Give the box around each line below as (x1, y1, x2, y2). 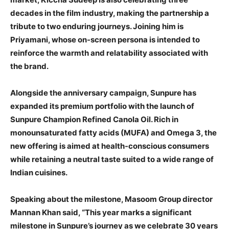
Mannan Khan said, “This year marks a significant (10, 208, 192, 218)
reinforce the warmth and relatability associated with (10, 48, 208, 58)
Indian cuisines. (10, 168, 67, 178)
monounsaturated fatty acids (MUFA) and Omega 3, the (10, 128, 217, 138)
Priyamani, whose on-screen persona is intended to (10, 35, 200, 45)
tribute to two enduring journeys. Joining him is (10, 21, 184, 32)
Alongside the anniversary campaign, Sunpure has (10, 88, 196, 98)
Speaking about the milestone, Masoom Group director (10, 194, 213, 204)
